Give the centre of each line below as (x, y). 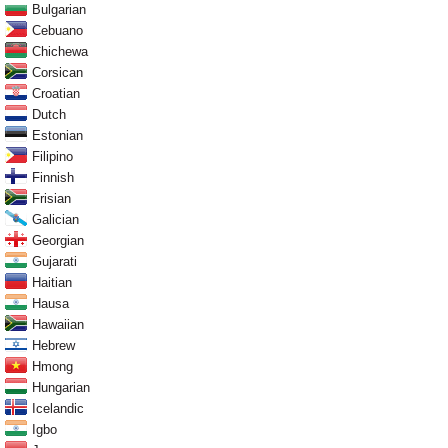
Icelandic (58, 408)
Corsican (57, 72)
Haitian (52, 282)
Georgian (58, 240)
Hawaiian (58, 324)
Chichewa (60, 51)
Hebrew (53, 345)
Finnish (53, 177)
